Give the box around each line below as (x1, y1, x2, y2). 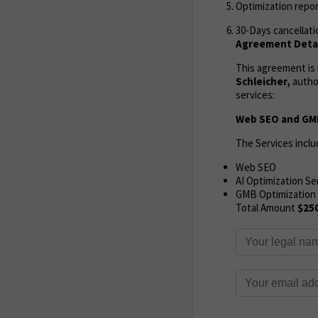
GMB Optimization (236, 187, 316, 201)
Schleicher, (236, 74, 290, 88)
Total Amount (236, 200, 297, 214)
